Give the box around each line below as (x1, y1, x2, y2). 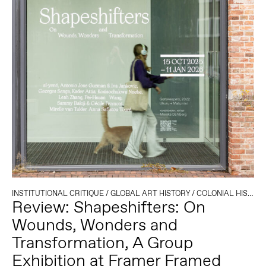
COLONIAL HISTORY (196, 188, 248, 199)
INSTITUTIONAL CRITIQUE (11, 188, 104, 199)
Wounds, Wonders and (11, 214, 178, 236)
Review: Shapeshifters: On (11, 196, 205, 218)
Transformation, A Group (11, 232, 193, 254)
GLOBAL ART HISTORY (110, 188, 190, 199)
